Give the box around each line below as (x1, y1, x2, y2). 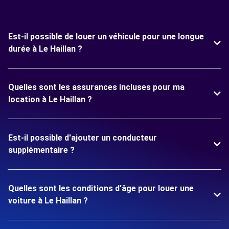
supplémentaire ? (8, 145, 75, 155)
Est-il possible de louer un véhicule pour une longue (8, 32, 204, 41)
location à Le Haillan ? (8, 95, 92, 104)
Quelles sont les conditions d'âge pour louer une (8, 184, 194, 193)
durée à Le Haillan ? (8, 44, 82, 54)
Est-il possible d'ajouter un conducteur (8, 133, 157, 143)
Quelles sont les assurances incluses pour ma (8, 82, 185, 92)
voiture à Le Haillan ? (8, 196, 88, 205)
